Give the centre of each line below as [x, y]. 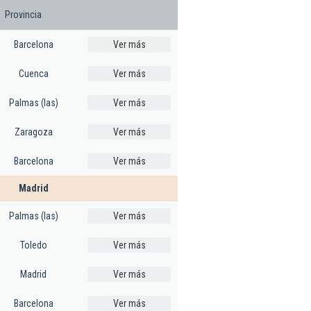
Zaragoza [33, 132]
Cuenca [33, 73]
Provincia [23, 14]
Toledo [33, 245]
